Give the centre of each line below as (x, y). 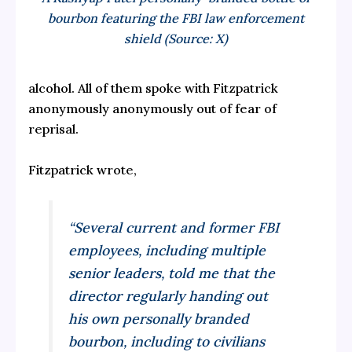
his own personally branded (159, 319)
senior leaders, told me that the (172, 273)
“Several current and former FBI (174, 228)
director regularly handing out (169, 296)
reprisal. (53, 129)
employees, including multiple (167, 251)
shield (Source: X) (176, 39)
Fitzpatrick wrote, (82, 169)
